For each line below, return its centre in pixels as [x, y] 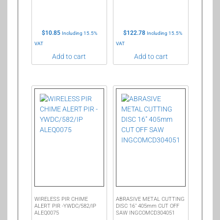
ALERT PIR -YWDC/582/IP [65, 206]
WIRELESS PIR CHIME [61, 199]
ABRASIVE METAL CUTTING [151, 199]
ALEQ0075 [46, 213]
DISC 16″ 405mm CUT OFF [148, 206]
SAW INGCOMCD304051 [146, 213]
